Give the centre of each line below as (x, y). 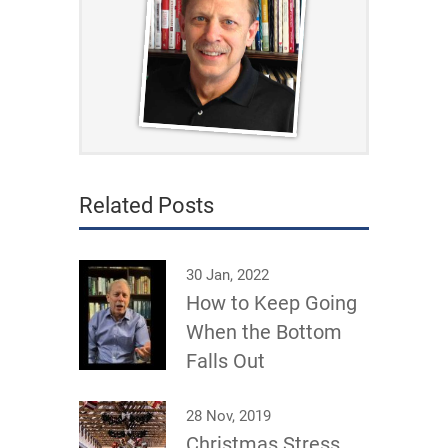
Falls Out (225, 361)
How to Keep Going (271, 303)
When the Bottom (264, 332)
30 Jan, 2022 (227, 275)
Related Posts (146, 205)
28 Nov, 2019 (228, 416)
